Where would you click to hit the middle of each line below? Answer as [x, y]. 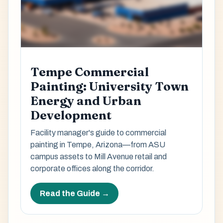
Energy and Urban [86, 101]
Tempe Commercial [90, 72]
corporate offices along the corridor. [93, 169]
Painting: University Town [110, 86]
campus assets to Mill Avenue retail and [99, 157]
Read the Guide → [74, 193]
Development [71, 115]
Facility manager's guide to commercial [99, 133]
